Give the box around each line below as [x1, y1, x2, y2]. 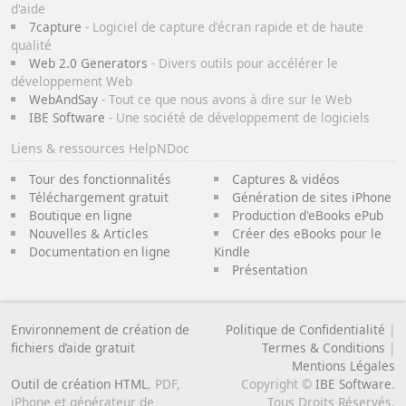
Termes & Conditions [262, 338, 385, 356]
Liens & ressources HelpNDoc [11, 139, 189, 157]
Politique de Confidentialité [226, 320, 385, 338]
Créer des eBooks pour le [231, 224, 382, 242]
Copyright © [241, 374, 315, 392]
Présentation [231, 260, 307, 278]
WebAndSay [28, 90, 98, 108]
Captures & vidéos [231, 169, 340, 188]
